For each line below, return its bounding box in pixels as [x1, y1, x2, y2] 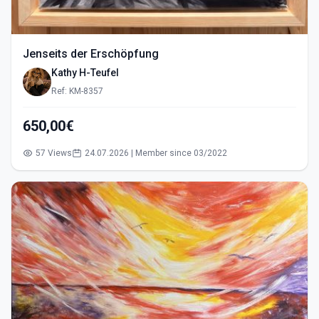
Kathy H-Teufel [51, 67, 121, 79]
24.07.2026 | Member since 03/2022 [85, 148, 227, 159]
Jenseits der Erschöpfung [23, 47, 159, 61]
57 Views [36, 148, 72, 159]
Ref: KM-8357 [51, 86, 103, 97]
